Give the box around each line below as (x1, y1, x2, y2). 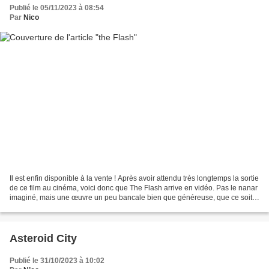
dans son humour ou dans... (10, 202, 100, 211)
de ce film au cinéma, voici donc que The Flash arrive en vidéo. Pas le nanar (10, 183, 258, 192)
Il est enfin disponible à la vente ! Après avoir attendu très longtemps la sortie (10, 174, 259, 183)
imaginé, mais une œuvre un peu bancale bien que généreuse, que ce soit (10, 193, 252, 202)
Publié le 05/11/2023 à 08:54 (10, 4, 104, 13)
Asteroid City (10, 232, 77, 244)
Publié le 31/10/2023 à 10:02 (10, 256, 104, 265)
